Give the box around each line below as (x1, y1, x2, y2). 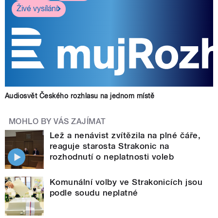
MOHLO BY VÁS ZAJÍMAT (9, 116, 106, 126)
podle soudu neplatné (50, 187, 138, 198)
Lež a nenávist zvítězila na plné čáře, (50, 130, 201, 140)
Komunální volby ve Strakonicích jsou (50, 177, 203, 187)
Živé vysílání (17, 4, 57, 14)
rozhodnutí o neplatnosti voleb (50, 151, 174, 162)
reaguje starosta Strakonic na (50, 141, 169, 151)
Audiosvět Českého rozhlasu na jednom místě (5, 91, 155, 100)
